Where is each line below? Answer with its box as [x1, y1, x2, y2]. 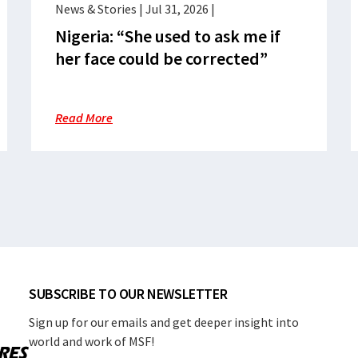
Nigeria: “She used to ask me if [55, 25, 280, 47]
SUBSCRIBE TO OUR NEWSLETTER [29, 284, 228, 303]
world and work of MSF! [29, 333, 154, 349]
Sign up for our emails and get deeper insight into [29, 314, 299, 330]
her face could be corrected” [55, 47, 268, 70]
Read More [55, 109, 113, 125]
